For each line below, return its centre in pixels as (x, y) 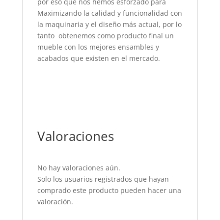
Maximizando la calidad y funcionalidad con (110, 13)
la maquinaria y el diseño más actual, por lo (109, 25)
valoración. (55, 202)
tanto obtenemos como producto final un (105, 36)
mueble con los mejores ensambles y (98, 47)
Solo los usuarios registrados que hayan (103, 179)
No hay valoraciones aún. (79, 168)
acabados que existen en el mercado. (98, 58)
